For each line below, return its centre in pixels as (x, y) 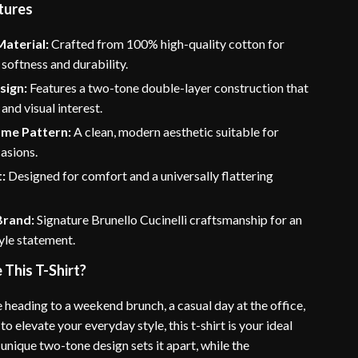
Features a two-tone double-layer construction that (168, 88)
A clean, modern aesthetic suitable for (175, 131)
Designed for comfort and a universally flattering (140, 175)
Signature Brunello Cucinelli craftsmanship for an (169, 219)
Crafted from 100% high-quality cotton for (167, 44)
